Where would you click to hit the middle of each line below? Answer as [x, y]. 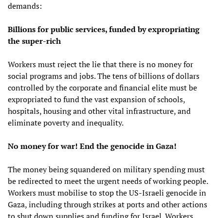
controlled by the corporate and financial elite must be [102, 87]
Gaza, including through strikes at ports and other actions [108, 204]
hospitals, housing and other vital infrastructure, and [99, 111]
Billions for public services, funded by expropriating [104, 29]
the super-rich [34, 41]
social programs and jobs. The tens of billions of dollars [104, 76]
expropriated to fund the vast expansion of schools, [96, 99]
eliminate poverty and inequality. [66, 122]
